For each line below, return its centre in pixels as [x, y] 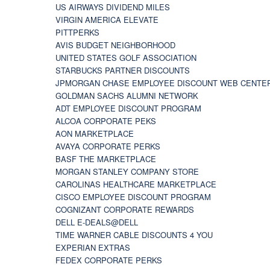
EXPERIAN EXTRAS [93, 247]
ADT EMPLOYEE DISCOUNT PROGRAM [128, 108]
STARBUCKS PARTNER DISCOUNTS [123, 70]
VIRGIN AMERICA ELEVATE [107, 19]
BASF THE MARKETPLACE [106, 159]
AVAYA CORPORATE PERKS [108, 146]
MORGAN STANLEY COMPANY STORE [127, 171]
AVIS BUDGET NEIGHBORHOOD [115, 45]
